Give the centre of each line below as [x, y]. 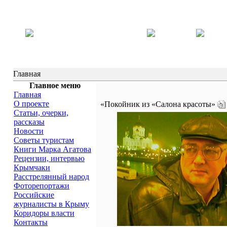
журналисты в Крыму [51, 204]
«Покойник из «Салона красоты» [158, 104]
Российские [34, 195]
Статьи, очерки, [41, 113]
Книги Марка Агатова [52, 149]
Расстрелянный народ [51, 177]
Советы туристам [44, 140]
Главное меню [55, 85]
